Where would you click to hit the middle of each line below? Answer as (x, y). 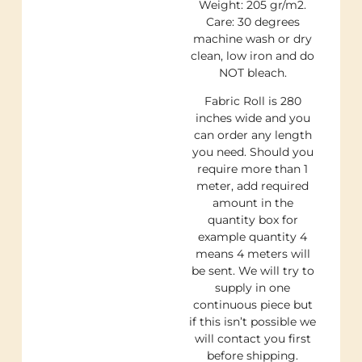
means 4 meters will (253, 254)
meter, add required (253, 186)
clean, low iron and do (253, 55)
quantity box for (253, 220)
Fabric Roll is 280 (253, 101)
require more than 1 (253, 169)
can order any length (253, 135)
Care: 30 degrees (253, 21)
